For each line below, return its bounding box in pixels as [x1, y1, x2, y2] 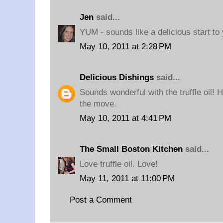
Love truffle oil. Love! [80, 159, 158, 169]
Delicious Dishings [80, 73, 154, 82]
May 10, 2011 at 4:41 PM [80, 113, 171, 123]
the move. [80, 99, 116, 109]
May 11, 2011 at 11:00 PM [80, 174, 175, 183]
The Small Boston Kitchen [80, 144, 183, 154]
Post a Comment [70, 195, 132, 205]
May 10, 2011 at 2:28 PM [80, 42, 171, 51]
